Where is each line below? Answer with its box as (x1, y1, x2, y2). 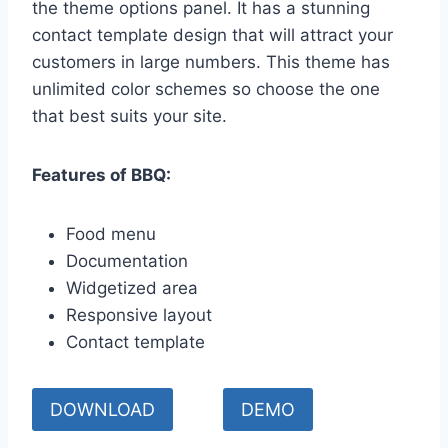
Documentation (66, 251, 188, 272)
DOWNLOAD (50, 398, 155, 420)
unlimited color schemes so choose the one (32, 79, 380, 100)
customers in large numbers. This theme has (32, 52, 390, 73)
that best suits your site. (32, 106, 227, 127)
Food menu (66, 224, 156, 245)
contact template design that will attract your (32, 25, 393, 46)
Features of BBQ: (32, 165, 171, 186)
